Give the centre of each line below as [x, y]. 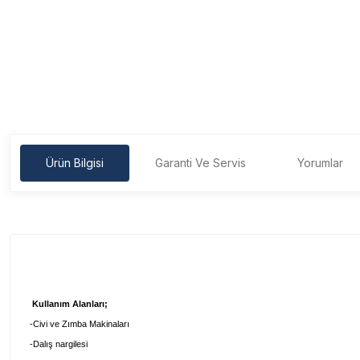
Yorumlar [320, 163]
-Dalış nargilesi [59, 344]
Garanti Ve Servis [200, 163]
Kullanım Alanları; [70, 304]
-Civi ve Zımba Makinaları [80, 324]
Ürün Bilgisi [75, 163]
